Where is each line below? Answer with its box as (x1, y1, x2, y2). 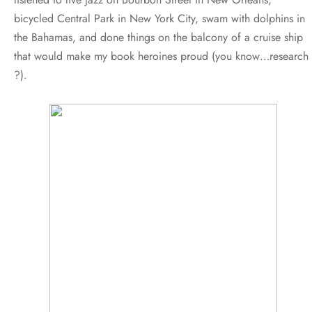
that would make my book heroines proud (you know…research (14, 47, 309, 64)
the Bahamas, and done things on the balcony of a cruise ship (14, 29, 303, 45)
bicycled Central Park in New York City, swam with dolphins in (14, 10, 305, 26)
